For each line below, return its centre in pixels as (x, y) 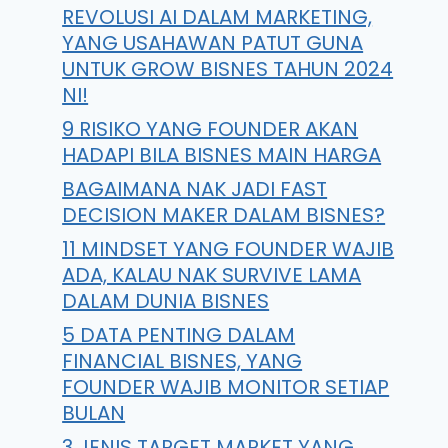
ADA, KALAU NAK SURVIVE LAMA (212, 275)
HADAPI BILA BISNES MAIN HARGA (222, 155)
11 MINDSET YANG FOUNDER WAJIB (228, 249)
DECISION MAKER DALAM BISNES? (224, 215)
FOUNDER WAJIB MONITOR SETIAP (226, 387)
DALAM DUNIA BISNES (166, 301)
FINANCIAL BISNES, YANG (182, 361)
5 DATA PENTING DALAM (179, 335)
